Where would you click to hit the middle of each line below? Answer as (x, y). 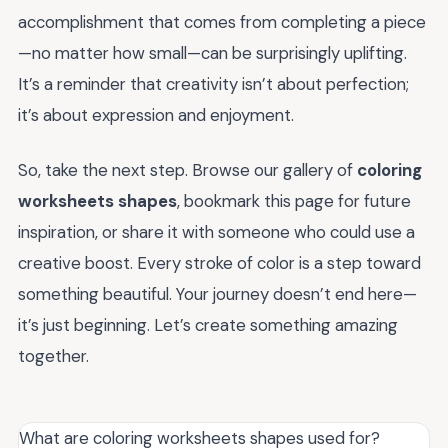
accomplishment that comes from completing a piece (222, 22)
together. (53, 355)
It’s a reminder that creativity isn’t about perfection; (213, 84)
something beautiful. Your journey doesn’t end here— (217, 293)
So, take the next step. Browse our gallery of (187, 169)
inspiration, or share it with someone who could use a (216, 231)
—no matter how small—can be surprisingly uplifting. (212, 53)
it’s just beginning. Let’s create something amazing (208, 324)
